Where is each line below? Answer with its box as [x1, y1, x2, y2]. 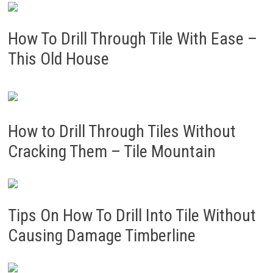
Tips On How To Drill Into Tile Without [7, 205, 256, 225]
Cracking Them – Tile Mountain [7, 141, 216, 161]
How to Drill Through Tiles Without [7, 121, 236, 141]
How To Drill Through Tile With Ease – [7, 29, 257, 49]
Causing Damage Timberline [7, 225, 196, 246]
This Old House [7, 49, 109, 69]
